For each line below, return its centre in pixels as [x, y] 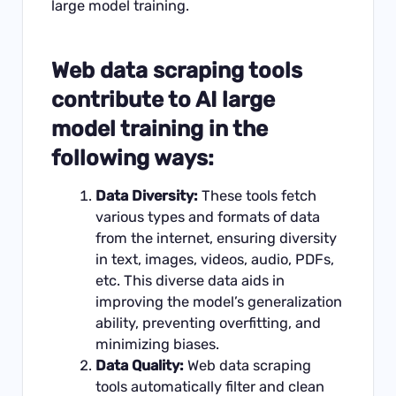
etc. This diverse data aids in [190, 280]
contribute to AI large [164, 100]
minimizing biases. [157, 344]
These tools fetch [257, 195]
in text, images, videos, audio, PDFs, [214, 259]
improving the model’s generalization [218, 301]
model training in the [160, 129]
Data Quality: [139, 365]
